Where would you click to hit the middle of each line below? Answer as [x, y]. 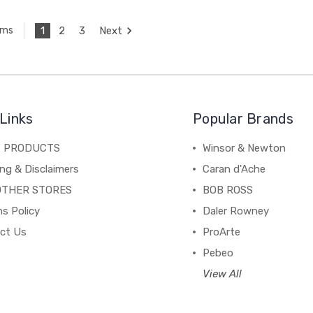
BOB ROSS [228, 190]
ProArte [222, 232]
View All [223, 274]
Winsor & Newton [245, 148]
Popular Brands [243, 118]
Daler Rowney [236, 211]
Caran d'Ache [234, 169]
